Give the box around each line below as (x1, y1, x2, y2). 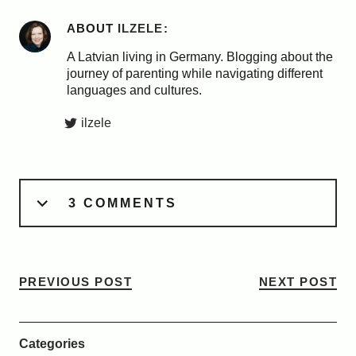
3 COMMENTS (68, 196, 177, 210)
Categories (18, 337, 85, 350)
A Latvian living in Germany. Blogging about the (66, 50, 333, 64)
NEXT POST (258, 275, 338, 288)
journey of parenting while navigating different (66, 67, 323, 80)
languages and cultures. (66, 83, 202, 97)
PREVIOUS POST (18, 275, 133, 288)
